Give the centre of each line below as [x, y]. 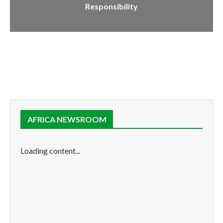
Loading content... [50, 150]
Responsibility [111, 6]
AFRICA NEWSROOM [67, 119]
